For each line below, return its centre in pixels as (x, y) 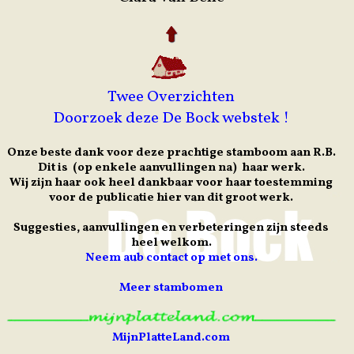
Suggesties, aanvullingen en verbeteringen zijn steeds (171, 228)
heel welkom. (171, 243)
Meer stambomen (171, 288)
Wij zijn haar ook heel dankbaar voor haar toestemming (171, 183)
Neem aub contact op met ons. (171, 258)
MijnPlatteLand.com (171, 338)
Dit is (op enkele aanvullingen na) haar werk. (171, 168)
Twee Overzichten (171, 97)
